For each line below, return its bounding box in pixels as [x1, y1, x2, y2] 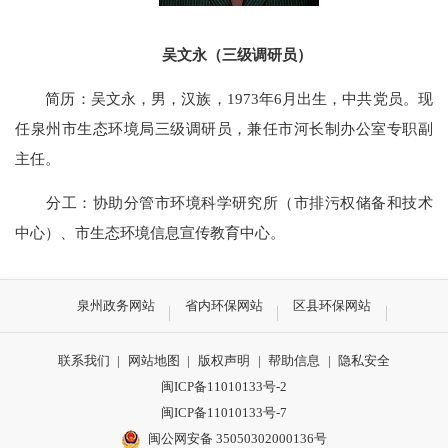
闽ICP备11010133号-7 [161, 405, 287, 421]
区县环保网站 [293, 297, 372, 313]
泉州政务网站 [76, 297, 155, 313]
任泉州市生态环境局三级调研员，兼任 [15, 119, 279, 137]
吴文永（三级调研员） [162, 45, 312, 63]
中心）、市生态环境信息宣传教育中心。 [15, 224, 286, 242]
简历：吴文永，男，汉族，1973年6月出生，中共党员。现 [15, 89, 433, 107]
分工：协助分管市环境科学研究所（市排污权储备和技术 [15, 194, 433, 212]
